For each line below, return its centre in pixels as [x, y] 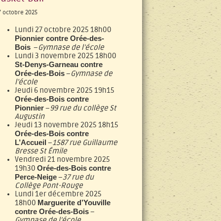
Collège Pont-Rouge [49, 186]
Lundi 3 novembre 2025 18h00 [66, 56]
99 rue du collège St [83, 108]
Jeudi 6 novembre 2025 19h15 [65, 91]
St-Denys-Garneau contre [59, 64]
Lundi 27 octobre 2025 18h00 [63, 30]
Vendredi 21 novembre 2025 [62, 160]
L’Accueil [31, 142]
